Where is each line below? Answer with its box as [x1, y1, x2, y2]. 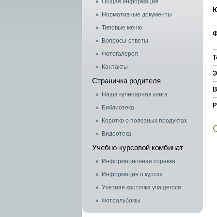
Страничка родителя [92, 77, 161, 85]
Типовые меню [101, 24, 142, 31]
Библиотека [101, 104, 134, 111]
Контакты [101, 63, 128, 70]
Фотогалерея [101, 50, 138, 57]
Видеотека [101, 130, 131, 137]
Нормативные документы [101, 11, 172, 18]
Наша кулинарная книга [101, 91, 168, 98]
